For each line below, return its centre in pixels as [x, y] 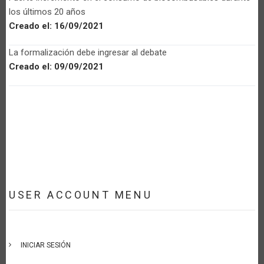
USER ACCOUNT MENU [81, 194]
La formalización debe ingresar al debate [88, 52]
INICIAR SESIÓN [46, 245]
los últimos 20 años [47, 11]
